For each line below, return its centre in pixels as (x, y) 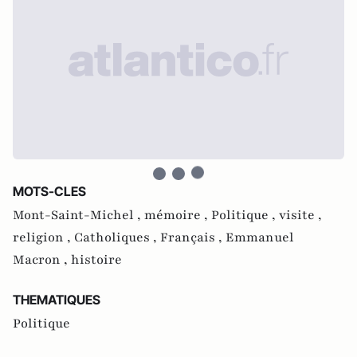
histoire (96, 260)
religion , (43, 237)
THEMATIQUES (57, 300)
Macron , (42, 260)
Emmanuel (260, 237)
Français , (193, 237)
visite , (300, 215)
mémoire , (178, 215)
